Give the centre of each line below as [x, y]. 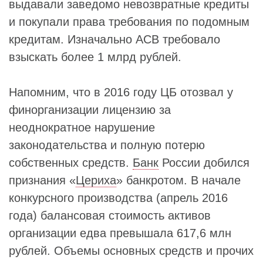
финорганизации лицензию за [90, 110]
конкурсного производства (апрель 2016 [118, 198]
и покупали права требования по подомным [129, 22]
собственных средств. [71, 163]
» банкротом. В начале [178, 181]
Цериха [96, 181]
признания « [42, 181]
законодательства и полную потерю [107, 145]
